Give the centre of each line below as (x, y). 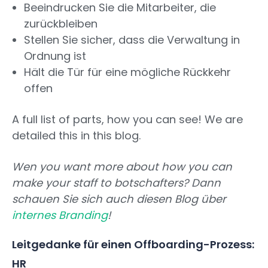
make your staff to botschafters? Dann (116, 183)
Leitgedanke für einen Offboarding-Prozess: (133, 245)
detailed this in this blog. (76, 136)
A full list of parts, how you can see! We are (127, 120)
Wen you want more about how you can (122, 167)
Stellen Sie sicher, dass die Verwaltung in (132, 40)
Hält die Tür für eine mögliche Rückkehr (127, 72)
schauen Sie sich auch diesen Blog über (119, 199)
